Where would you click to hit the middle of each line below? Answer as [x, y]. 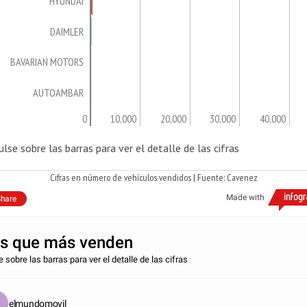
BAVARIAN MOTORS [47, 62]
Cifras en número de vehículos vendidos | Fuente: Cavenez [153, 177]
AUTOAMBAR [58, 92]
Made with [245, 197]
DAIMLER [67, 31]
